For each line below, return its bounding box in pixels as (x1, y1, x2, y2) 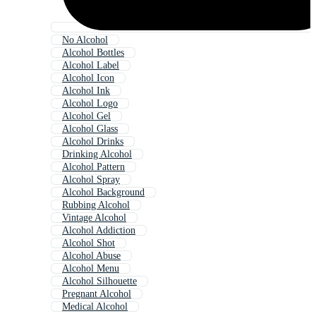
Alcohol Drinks (62, 136, 123, 147)
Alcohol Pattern (62, 162, 125, 173)
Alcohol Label (62, 60, 119, 71)
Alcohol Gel (62, 111, 111, 122)
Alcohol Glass (62, 123, 118, 135)
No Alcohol (62, 35, 108, 46)
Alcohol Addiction (62, 225, 135, 236)
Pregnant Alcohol (62, 288, 131, 300)
